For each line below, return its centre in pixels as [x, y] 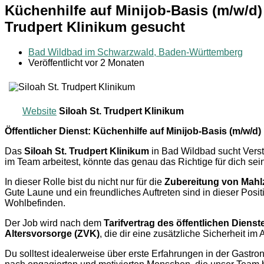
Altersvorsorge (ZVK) [52, 233]
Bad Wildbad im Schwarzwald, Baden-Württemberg [136, 52]
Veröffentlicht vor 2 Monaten [86, 62]
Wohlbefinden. [35, 203]
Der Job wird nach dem [54, 223]
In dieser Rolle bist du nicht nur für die [85, 181]
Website [39, 111]
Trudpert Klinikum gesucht [95, 27]
